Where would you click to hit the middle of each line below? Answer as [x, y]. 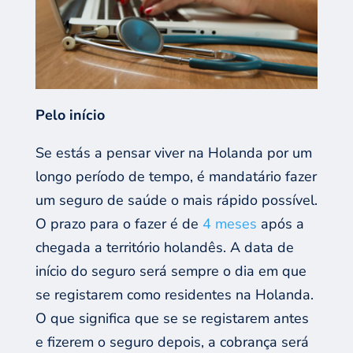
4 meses [229, 223]
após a [280, 223]
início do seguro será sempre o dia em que [171, 271]
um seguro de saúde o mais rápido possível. [176, 200]
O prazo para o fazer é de [119, 223]
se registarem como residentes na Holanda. [174, 294]
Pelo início [70, 115]
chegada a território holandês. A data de [164, 247]
